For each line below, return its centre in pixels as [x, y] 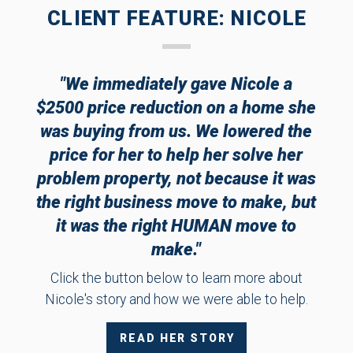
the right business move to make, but [176, 202]
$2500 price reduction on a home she [176, 107]
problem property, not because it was [176, 178]
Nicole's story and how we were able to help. [176, 300]
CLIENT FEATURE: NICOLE [177, 18]
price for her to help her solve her [176, 154]
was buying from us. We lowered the [176, 131]
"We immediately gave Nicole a [176, 84]
